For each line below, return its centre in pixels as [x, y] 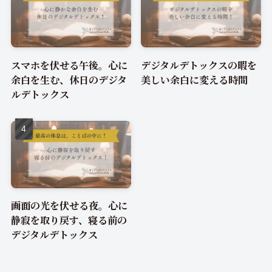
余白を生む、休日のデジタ [69, 79]
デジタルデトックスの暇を [199, 65]
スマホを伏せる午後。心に [69, 65]
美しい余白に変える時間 [195, 79]
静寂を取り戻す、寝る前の [69, 220]
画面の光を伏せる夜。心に [69, 206]
